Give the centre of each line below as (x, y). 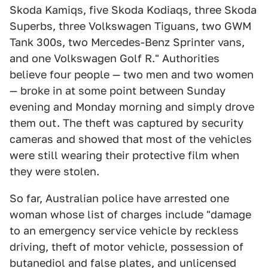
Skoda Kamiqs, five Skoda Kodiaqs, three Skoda (133, 10)
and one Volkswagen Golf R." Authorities (115, 59)
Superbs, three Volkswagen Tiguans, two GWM (130, 26)
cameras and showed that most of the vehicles (131, 139)
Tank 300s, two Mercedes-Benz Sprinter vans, (127, 42)
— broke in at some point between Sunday (118, 91)
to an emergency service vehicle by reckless (124, 231)
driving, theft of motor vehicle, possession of (127, 247)
